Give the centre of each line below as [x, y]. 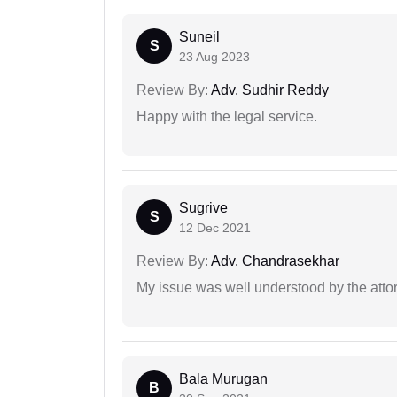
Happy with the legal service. [227, 117]
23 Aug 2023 [214, 57]
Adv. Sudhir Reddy [269, 90]
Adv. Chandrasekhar [274, 261]
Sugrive [203, 208]
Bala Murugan [223, 379]
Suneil [199, 37]
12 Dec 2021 [215, 228]
